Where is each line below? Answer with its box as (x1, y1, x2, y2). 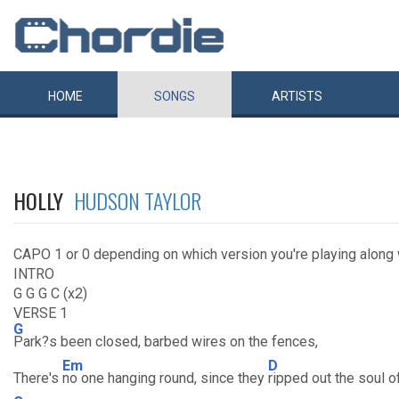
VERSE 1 (13, 305, 68, 322)
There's (13, 370, 62, 387)
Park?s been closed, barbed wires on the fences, (13, 333, 318, 350)
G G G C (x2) (13, 285, 87, 302)
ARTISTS (272, 89, 322, 103)
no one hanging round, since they (62, 370, 268, 387)
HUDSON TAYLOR (74, 184, 201, 216)
